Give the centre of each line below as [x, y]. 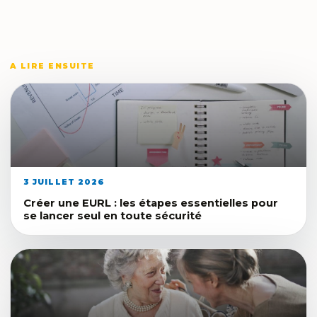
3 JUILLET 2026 [64, 181]
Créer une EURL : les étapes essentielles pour [151, 203]
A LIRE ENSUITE [52, 66]
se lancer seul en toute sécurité [113, 215]
